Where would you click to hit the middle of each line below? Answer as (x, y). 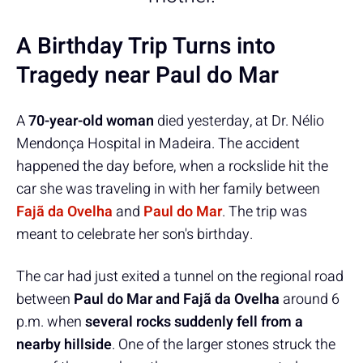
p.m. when (51, 322)
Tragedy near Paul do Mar (147, 75)
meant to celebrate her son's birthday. (135, 234)
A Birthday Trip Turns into (146, 46)
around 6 (310, 299)
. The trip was (265, 211)
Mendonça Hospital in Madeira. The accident (158, 143)
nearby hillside (64, 344)
